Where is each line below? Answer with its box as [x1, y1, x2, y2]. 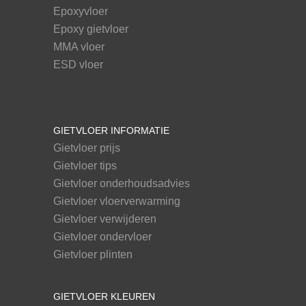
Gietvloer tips [53, 160, 117, 172]
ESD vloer [53, 59, 103, 71]
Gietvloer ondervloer [53, 231, 152, 243]
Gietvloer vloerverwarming [53, 195, 180, 208]
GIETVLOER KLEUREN [53, 291, 155, 303]
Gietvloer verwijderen [53, 213, 156, 225]
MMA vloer [53, 41, 105, 53]
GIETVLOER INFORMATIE [53, 125, 169, 137]
